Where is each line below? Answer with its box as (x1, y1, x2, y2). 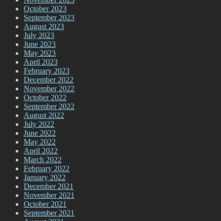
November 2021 (24, 190, 74, 199)
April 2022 (24, 146, 58, 155)
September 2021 (24, 208, 74, 217)
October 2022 (24, 93, 67, 102)
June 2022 (24, 128, 56, 137)
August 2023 (24, 22, 64, 31)
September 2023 (24, 13, 74, 22)
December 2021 (24, 182, 74, 190)
